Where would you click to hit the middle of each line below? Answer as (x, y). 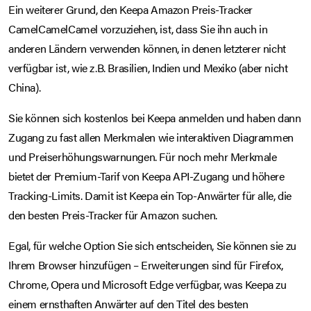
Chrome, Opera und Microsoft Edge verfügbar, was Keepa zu (148, 285)
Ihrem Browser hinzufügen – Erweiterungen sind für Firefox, (146, 265)
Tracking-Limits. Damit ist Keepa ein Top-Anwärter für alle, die (150, 196)
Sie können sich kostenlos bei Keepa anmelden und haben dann (155, 118)
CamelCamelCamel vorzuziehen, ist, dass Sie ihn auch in (138, 29)
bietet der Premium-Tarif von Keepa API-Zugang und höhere (146, 176)
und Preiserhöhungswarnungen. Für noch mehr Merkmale (143, 157)
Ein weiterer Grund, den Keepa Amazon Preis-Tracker (131, 10)
